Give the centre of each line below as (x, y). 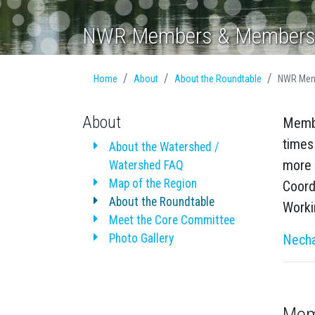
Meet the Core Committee (172, 220)
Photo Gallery (141, 238)
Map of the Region (153, 184)
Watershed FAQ (146, 165)
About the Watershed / (164, 147)
